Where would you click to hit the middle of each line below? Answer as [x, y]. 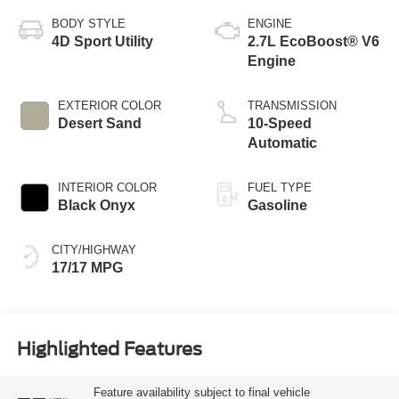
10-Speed [280, 123]
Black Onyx [96, 205]
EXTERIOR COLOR [109, 105]
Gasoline [277, 205]
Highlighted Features [109, 350]
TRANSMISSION [292, 105]
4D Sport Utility [102, 41]
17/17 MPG [87, 267]
